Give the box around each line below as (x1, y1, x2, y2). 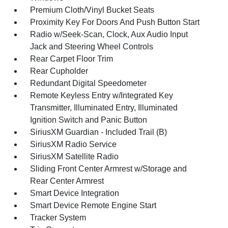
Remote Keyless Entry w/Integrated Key (30, 91, 174, 100)
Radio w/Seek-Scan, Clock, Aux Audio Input (30, 30, 188, 39)
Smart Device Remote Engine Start (30, 201, 157, 210)
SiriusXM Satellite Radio (30, 152, 119, 161)
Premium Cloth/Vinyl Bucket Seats (30, 6, 155, 14)
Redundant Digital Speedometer (30, 79, 147, 88)
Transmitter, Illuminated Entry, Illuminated (30, 103, 178, 112)
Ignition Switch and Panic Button (30, 116, 148, 124)
